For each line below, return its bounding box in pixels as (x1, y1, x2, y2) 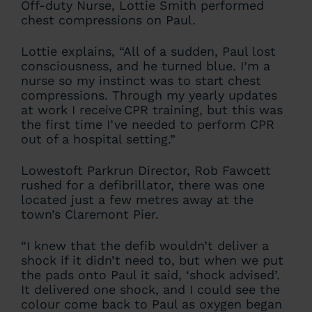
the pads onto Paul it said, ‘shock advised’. (21, 267, 280, 282)
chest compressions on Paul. (21, 13, 196, 27)
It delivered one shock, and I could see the (21, 282, 280, 297)
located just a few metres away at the (21, 192, 253, 207)
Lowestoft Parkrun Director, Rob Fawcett (21, 163, 271, 178)
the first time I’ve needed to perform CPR (21, 117, 274, 132)
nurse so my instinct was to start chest (21, 73, 261, 88)
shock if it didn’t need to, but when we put (21, 253, 283, 267)
